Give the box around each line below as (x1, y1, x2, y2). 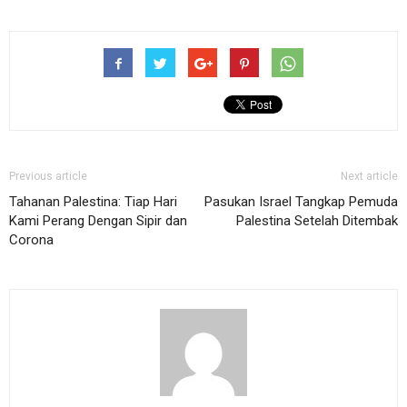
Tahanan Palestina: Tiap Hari (9, 194, 177, 210)
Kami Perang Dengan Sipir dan (9, 213, 187, 229)
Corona (9, 232, 54, 248)
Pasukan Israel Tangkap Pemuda (204, 194, 398, 210)
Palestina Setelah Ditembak (236, 213, 398, 229)
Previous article (9, 170, 87, 183)
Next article (341, 170, 398, 183)
